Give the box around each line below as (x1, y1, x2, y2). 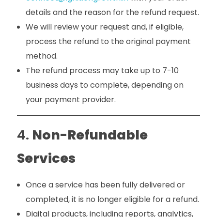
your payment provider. (25, 93, 116, 105)
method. (25, 50, 58, 62)
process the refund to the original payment (25, 35, 191, 47)
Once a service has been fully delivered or (25, 179, 185, 190)
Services (17, 149, 76, 167)
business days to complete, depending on (25, 79, 184, 91)
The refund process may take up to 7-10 (25, 64, 179, 76)
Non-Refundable (32, 125, 148, 144)
